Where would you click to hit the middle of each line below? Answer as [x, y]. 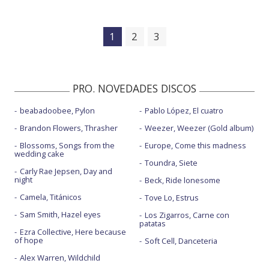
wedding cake [39, 153]
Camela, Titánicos [51, 197]
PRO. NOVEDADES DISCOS [134, 88]
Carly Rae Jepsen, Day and [66, 171]
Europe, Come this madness [195, 145]
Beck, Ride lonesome [182, 180]
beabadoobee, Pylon [57, 110]
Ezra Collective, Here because [73, 231]
